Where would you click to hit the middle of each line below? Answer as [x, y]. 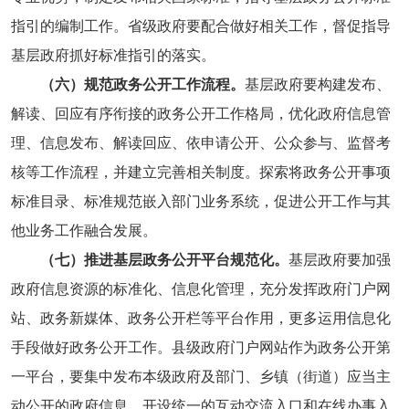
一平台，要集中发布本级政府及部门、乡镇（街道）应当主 [200, 376]
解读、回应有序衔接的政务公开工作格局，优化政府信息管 [200, 113]
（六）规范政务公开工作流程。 [142, 84]
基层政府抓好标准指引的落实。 [113, 55]
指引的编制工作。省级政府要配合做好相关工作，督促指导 [200, 26]
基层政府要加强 [339, 259]
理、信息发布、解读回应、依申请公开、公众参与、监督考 [200, 142]
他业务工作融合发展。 [84, 230]
